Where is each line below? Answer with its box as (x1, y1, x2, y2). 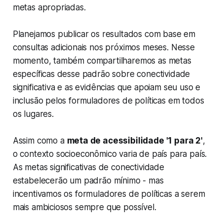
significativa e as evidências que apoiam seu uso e (12, 82, 201, 93)
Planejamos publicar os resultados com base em (12, 29, 196, 39)
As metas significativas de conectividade (12, 162, 164, 173)
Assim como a (12, 136, 67, 146)
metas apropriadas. (12, 2, 86, 13)
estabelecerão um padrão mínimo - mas (12, 176, 164, 186)
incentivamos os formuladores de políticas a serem (12, 189, 205, 199)
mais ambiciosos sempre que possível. (12, 202, 156, 213)
